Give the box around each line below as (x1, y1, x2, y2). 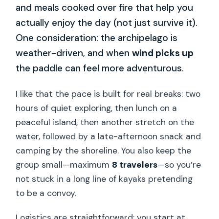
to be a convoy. (16, 187, 77, 198)
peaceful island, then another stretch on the (16, 116, 195, 128)
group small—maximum (16, 159, 112, 170)
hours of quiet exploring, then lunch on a (16, 102, 177, 113)
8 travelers (112, 159, 158, 170)
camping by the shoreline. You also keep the (16, 145, 192, 156)
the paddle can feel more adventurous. (16, 62, 184, 74)
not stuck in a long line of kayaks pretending (16, 173, 193, 184)
